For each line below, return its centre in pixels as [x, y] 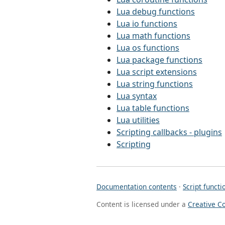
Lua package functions [159, 60]
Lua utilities [138, 120]
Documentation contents [137, 187]
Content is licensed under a [142, 204]
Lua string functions [155, 84]
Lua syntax [137, 96]
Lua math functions [153, 35]
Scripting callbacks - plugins [169, 132]
